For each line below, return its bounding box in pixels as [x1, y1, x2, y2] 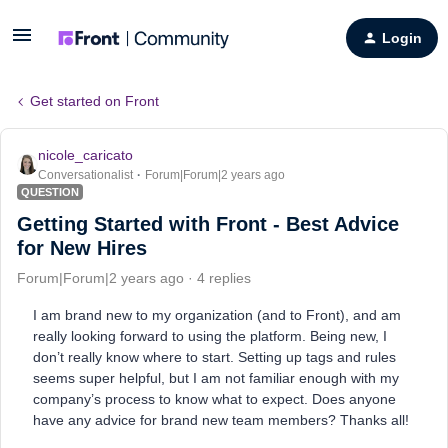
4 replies [197, 270, 251, 286]
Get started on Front [30, 93, 159, 109]
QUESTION [21, 186, 79, 198]
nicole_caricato [38, 147, 133, 163]
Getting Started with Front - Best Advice [17, 213, 399, 235]
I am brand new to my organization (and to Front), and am [33, 307, 401, 323]
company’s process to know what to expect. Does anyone [33, 391, 396, 407]
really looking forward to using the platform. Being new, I [33, 328, 387, 344]
